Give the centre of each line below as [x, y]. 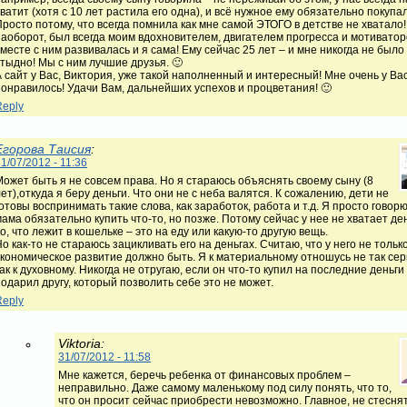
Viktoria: [81, 343]
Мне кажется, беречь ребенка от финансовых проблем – [204, 375]
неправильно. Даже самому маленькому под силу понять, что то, [225, 387]
